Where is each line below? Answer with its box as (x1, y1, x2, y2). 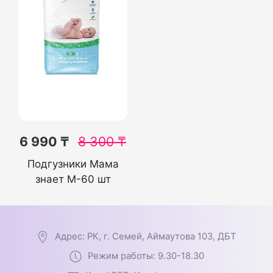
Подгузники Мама (27, 158, 119, 170)
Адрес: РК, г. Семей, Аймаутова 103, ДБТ (55, 231, 236, 242)
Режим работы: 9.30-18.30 (87, 250, 204, 261)
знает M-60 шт (35, 173, 111, 185)
